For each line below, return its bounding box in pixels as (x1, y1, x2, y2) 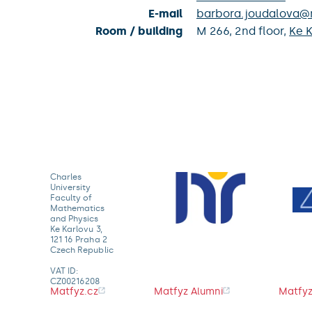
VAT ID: (50, 266, 79, 276)
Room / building (95, 24, 182, 38)
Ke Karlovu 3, (50, 224, 102, 234)
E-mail (148, 7, 182, 20)
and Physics (50, 214, 99, 224)
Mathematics (50, 203, 105, 213)
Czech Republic (50, 245, 114, 255)
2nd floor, (235, 24, 290, 38)
